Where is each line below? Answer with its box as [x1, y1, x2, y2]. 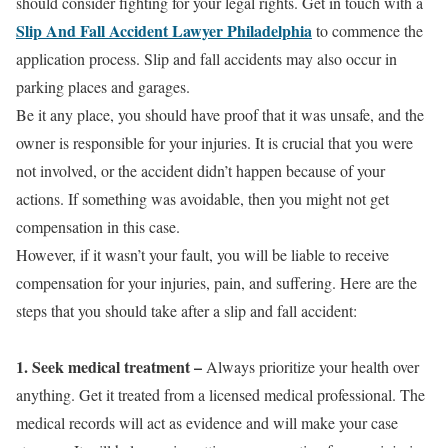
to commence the [312, 19, 423, 41]
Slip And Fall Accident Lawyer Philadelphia [16, 18, 312, 42]
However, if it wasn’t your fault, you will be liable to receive [16, 243, 389, 265]
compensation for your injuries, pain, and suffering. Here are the [16, 271, 417, 293]
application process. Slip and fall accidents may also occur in [16, 47, 397, 69]
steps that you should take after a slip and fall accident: [16, 299, 357, 321]
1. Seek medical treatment [16, 354, 194, 378]
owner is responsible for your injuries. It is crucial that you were [16, 131, 413, 153]
